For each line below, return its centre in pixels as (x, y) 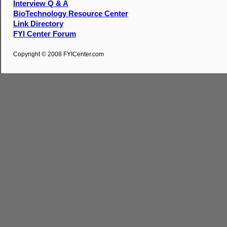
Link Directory (38, 24)
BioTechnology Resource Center (71, 14)
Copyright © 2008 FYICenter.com (59, 54)
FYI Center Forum (45, 34)
